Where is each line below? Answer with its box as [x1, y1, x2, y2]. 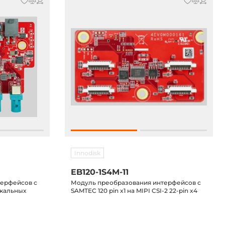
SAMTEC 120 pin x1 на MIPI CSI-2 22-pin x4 [70, 187, 197, 194]
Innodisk [74, 149, 100, 157]
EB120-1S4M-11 [70, 167, 129, 177]
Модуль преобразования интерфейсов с [70, 179, 201, 186]
